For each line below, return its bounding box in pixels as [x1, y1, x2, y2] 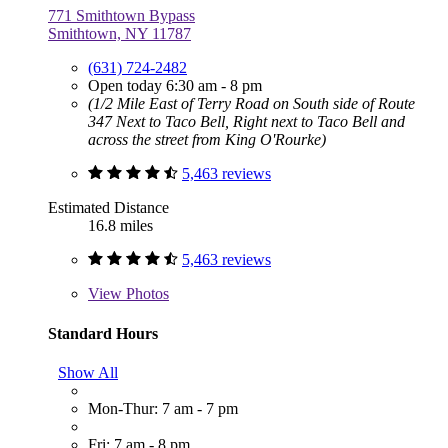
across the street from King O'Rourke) [88, 131, 326, 149]
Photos [122, 285, 169, 303]
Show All [58, 363, 118, 381]
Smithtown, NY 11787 [48, 25, 191, 43]
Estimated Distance [48, 199, 169, 217]
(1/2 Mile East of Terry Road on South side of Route [88, 95, 415, 113]
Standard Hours [48, 324, 158, 342]
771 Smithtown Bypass [48, 7, 195, 25]
